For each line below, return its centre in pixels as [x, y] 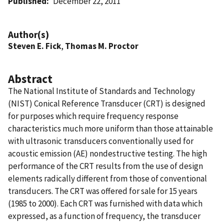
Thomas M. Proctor [102, 46]
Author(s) [28, 34]
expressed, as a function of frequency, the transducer [104, 216]
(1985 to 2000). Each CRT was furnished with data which [105, 203]
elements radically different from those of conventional [107, 178]
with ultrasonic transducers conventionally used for [101, 141]
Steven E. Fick [34, 46]
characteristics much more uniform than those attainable [110, 128]
